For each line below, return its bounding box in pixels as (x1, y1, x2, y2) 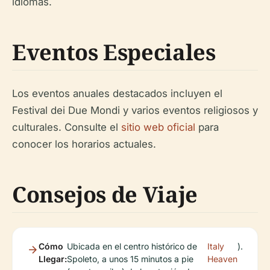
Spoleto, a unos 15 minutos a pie (67, 254, 193, 265)
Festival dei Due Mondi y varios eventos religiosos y (12, 104, 258, 117)
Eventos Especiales (12, 37, 216, 67)
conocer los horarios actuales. (12, 138, 156, 151)
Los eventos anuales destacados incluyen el (12, 87, 222, 100)
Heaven (207, 254, 237, 265)
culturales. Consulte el (12, 121, 121, 134)
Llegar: (39, 254, 67, 265)
